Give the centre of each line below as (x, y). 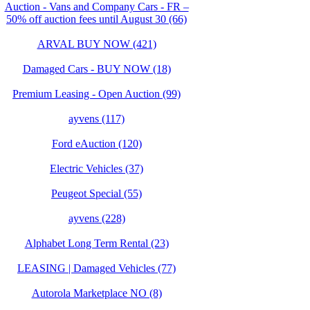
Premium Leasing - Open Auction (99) (97, 94)
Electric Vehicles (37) (97, 168)
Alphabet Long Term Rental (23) (97, 243)
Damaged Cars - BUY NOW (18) (97, 69)
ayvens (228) (97, 218)
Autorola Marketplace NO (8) (97, 293)
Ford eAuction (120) (97, 144)
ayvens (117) (97, 119)
